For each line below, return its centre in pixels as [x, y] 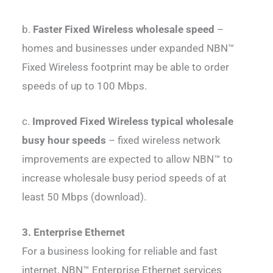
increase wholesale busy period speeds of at [125, 178]
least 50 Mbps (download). [84, 197]
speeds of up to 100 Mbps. [85, 86]
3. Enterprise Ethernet [74, 232]
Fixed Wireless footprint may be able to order [126, 67]
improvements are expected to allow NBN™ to [128, 159]
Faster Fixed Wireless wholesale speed [124, 30]
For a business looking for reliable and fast [120, 251]
